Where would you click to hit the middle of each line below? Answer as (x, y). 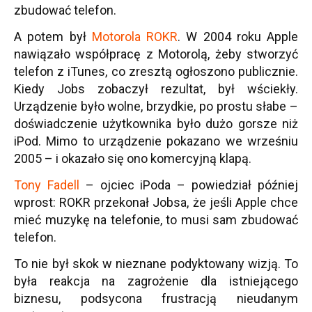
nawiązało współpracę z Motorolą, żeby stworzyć (156, 54)
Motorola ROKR (134, 37)
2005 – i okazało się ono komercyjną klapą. (133, 158)
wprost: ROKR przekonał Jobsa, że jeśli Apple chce (156, 202)
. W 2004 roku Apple (238, 37)
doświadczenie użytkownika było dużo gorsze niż (156, 124)
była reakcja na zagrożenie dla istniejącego (156, 281)
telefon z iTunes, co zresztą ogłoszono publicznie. (156, 71)
